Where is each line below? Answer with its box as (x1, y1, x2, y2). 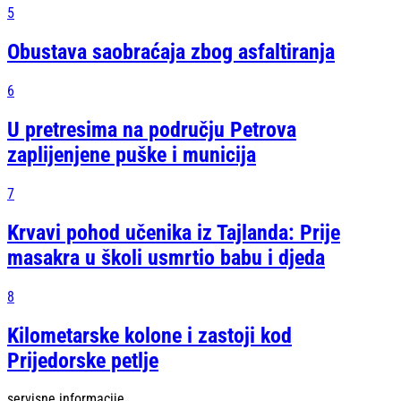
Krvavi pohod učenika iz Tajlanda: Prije (7, 219, 340, 245)
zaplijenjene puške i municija (7, 141, 256, 167)
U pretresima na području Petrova (7, 116, 296, 142)
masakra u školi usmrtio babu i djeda (7, 244, 325, 270)
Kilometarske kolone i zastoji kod (7, 322, 292, 348)
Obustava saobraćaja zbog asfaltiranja (7, 39, 335, 65)
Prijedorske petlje (7, 347, 158, 373)
